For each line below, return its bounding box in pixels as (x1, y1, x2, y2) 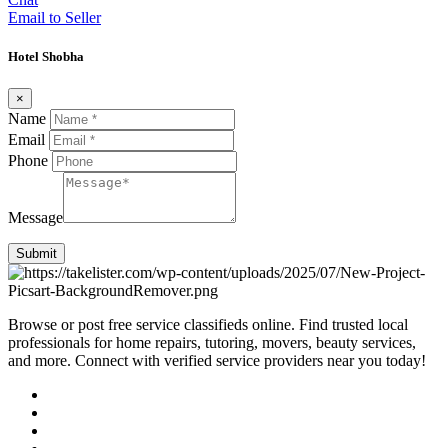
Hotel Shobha (8, 49, 84, 65)
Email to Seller (8, 9, 101, 27)
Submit (16, 245, 57, 261)
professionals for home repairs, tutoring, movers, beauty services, (8, 333, 416, 351)
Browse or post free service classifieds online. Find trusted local (8, 315, 408, 333)
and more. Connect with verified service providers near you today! (8, 351, 426, 369)
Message (8, 208, 63, 226)
